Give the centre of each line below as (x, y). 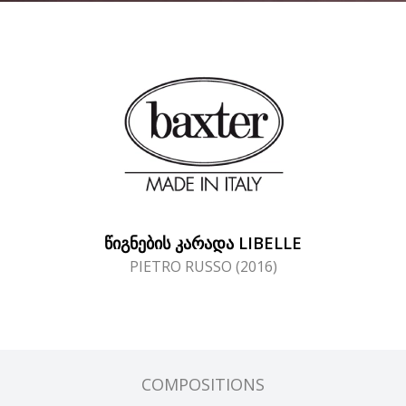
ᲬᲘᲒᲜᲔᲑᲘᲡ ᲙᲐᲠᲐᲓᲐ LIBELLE (203, 243)
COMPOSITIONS (203, 384)
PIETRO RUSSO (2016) (203, 266)
